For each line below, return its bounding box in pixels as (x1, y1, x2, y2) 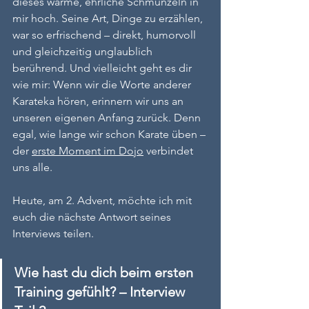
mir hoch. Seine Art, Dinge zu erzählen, (12, 12, 206, 25)
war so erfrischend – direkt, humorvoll (12, 28, 199, 41)
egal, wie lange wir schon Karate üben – (12, 128, 208, 141)
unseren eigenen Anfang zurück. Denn (12, 111, 203, 124)
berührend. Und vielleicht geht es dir (12, 61, 195, 74)
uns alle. (12, 161, 52, 174)
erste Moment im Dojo (32, 144, 143, 157)
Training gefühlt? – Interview (14, 283, 188, 300)
